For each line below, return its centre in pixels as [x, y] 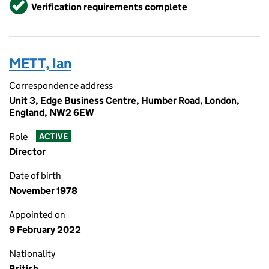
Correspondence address [61, 86]
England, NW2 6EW [52, 113]
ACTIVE [53, 137]
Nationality [32, 254]
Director [27, 152]
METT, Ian [40, 63]
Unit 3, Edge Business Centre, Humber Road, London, [124, 101]
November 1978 [43, 191]
